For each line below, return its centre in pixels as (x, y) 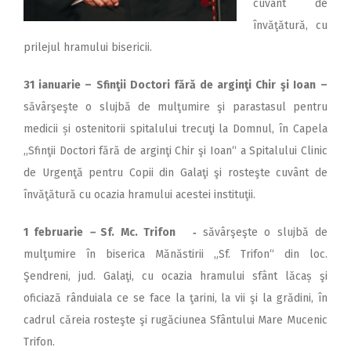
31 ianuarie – (60, 85)
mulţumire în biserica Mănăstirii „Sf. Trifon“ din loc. (175, 254)
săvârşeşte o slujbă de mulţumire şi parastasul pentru (175, 107)
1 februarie (56, 232)
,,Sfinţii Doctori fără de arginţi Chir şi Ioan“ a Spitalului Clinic (175, 150)
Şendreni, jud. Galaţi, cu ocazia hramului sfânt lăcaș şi (175, 276)
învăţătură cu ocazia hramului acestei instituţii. (139, 194)
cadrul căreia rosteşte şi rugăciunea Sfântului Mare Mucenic (175, 320)
